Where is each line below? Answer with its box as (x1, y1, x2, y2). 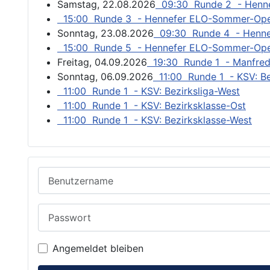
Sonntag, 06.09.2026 (57, 71, 153, 83)
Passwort (37, 204, 80, 217)
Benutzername (37, 168, 102, 180)
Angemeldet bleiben (52, 242, 143, 254)
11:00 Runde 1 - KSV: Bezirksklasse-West (57, 114, 252, 127)
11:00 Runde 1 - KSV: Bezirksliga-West (57, 85, 240, 98)
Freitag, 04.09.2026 (57, 56, 147, 69)
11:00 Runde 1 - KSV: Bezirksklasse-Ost (57, 99, 246, 112)
